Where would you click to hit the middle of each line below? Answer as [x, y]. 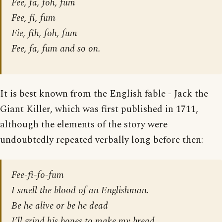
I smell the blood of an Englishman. [80, 191]
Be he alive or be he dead [60, 206]
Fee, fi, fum [33, 18]
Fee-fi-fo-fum [38, 175]
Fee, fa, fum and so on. [56, 49]
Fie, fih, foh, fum [44, 34]
